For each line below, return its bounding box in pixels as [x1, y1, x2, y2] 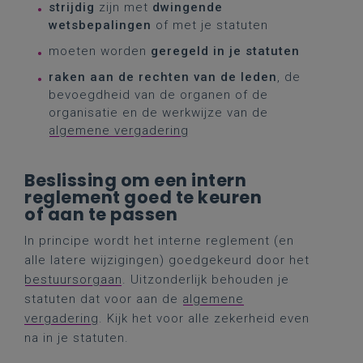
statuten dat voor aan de [24, 292, 182, 306]
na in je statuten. [24, 331, 129, 345]
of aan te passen [24, 203, 177, 226]
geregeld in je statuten [151, 44, 300, 58]
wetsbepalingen [49, 18, 152, 32]
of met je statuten [152, 18, 268, 32]
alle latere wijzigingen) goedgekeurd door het [24, 253, 310, 267]
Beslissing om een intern [24, 169, 246, 192]
